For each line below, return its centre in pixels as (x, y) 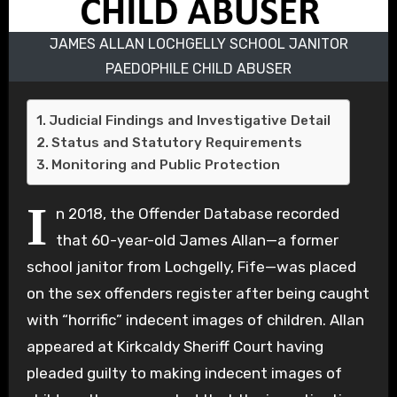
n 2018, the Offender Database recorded (197, 213)
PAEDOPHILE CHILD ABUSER (198, 68)
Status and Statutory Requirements (176, 142)
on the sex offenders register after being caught (198, 293)
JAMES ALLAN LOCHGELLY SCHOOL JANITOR (198, 43)
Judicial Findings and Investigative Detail (189, 120)
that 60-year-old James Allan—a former (197, 240)
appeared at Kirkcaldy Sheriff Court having (175, 346)
